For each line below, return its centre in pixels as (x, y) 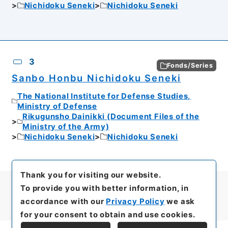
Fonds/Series (190, 65)
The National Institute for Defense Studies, (104, 96)
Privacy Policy (135, 201)
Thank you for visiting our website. (91, 175)
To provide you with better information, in (105, 188)
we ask (180, 201)
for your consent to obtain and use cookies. (108, 215)
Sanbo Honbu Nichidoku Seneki (96, 78)
